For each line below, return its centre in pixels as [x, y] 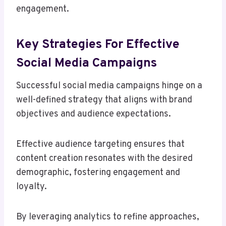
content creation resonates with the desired [104, 159]
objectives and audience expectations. [94, 115]
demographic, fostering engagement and [98, 173]
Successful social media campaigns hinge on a [109, 86]
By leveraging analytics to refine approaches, [108, 217]
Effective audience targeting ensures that [100, 145]
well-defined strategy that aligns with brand [104, 100]
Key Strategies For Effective [98, 45]
